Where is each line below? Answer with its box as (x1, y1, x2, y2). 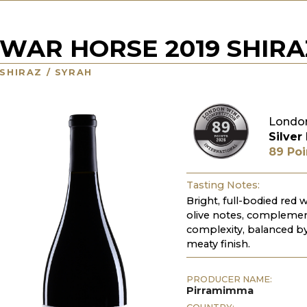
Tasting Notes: (186, 179, 260, 192)
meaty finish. (186, 237, 251, 250)
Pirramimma (186, 284, 254, 297)
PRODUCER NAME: (186, 273, 273, 284)
